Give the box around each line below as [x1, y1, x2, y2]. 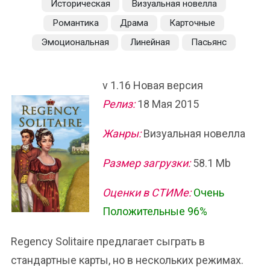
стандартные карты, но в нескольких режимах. [11, 254, 243, 266]
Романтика [52, 17, 99, 28]
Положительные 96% [102, 205, 207, 218]
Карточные [169, 17, 215, 28]
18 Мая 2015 [135, 98, 199, 110]
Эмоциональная [40, 37, 109, 48]
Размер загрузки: [102, 157, 190, 169]
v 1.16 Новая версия [102, 79, 203, 92]
